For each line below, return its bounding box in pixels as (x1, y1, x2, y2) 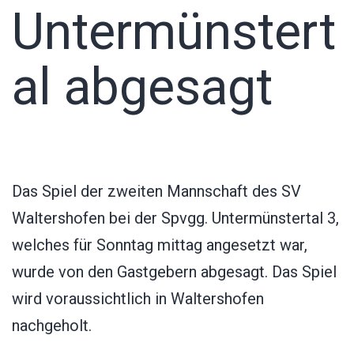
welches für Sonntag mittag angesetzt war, (12, 235, 307, 254)
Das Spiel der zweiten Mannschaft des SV (12, 181, 301, 201)
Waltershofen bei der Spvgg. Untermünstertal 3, (12, 208, 339, 228)
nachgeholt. (12, 315, 92, 335)
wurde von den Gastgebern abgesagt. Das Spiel (12, 262, 337, 281)
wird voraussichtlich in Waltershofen (12, 288, 264, 308)
